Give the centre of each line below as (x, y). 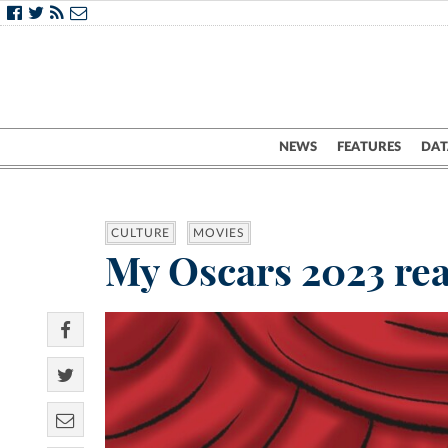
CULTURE (141, 233)
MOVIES (219, 233)
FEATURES (369, 147)
